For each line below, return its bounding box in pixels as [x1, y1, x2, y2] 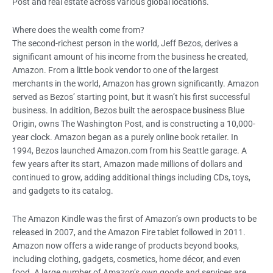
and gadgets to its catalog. [12, 186, 113, 196]
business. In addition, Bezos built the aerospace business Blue [12, 105, 244, 116]
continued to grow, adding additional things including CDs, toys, [12, 172, 250, 183]
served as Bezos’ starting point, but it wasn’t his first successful [12, 92, 250, 102]
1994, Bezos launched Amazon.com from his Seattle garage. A [12, 146, 247, 156]
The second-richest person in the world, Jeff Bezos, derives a [12, 38, 238, 49]
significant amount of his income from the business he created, [12, 52, 248, 62]
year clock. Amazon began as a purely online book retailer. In [12, 132, 238, 143]
